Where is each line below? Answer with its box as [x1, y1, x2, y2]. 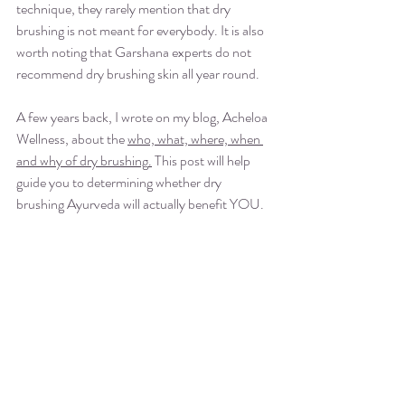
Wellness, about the [16, 127, 127, 149]
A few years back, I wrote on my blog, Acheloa [16, 106, 270, 127]
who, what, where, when [127, 127, 263, 149]
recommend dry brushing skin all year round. [16, 62, 259, 84]
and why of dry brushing [16, 149, 148, 171]
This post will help [152, 149, 253, 171]
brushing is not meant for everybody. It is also [16, 19, 267, 41]
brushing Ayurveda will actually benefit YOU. [16, 193, 264, 214]
